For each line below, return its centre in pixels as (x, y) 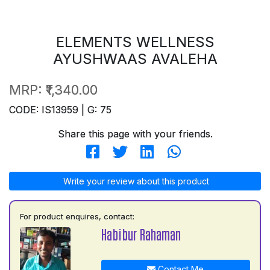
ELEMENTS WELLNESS (135, 42)
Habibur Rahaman (141, 234)
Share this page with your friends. (135, 133)
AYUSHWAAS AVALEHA (135, 58)
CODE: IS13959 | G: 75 (60, 109)
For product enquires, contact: (77, 216)
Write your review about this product (135, 181)
